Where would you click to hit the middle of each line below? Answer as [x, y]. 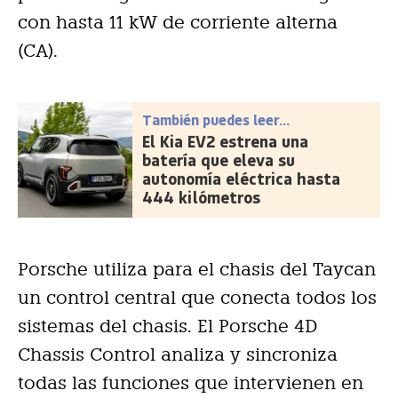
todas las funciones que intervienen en [191, 382]
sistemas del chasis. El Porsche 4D [168, 326]
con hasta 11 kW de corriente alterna [178, 22]
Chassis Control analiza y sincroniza [178, 354]
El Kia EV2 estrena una [226, 141]
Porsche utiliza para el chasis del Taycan [197, 269]
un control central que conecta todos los [197, 297]
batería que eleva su [219, 159]
